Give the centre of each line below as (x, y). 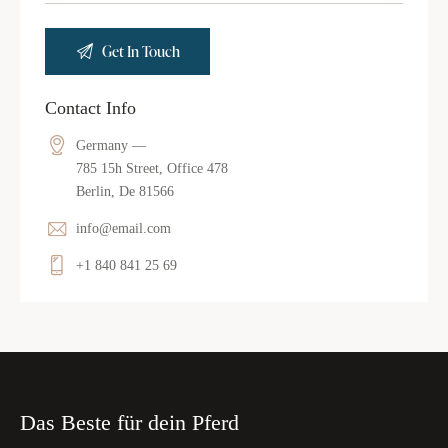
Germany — (110, 145)
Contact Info (90, 107)
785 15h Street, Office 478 (151, 168)
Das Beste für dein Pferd (129, 423)
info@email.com (123, 228)
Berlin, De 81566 (124, 191)
